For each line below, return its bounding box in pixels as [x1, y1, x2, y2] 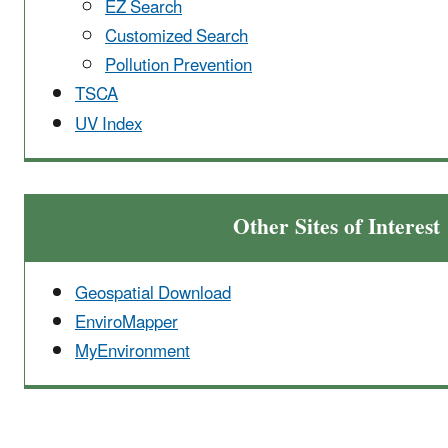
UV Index [75, 106, 142, 143]
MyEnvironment [75, 334, 190, 370]
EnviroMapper [75, 304, 178, 341]
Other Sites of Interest [233, 204, 440, 250]
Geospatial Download [75, 275, 231, 312]
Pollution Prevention [105, 48, 252, 85]
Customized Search [105, 18, 248, 55]
